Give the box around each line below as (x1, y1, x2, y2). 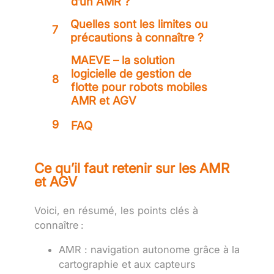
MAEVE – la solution (71, 53, 175, 67)
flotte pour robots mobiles (71, 80, 207, 94)
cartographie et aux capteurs (59, 258, 196, 271)
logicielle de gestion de (71, 66, 191, 80)
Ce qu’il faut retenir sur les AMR (34, 159, 229, 176)
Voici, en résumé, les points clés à (34, 204, 198, 217)
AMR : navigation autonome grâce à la (59, 243, 240, 256)
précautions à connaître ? (70, 30, 204, 44)
